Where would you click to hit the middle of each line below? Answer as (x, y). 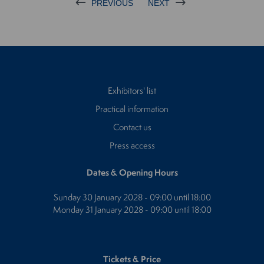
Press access (132, 145)
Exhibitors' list (132, 90)
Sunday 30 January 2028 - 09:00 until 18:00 (132, 197)
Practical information (132, 108)
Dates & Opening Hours (132, 172)
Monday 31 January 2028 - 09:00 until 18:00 (132, 209)
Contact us (132, 127)
